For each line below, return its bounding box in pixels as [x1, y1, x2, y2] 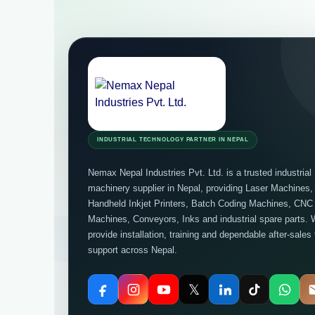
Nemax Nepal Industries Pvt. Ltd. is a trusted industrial [88, 167, 311, 178]
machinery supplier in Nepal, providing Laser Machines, [88, 183, 313, 193]
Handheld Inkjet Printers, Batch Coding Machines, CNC [88, 198, 313, 209]
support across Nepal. [88, 245, 177, 255]
